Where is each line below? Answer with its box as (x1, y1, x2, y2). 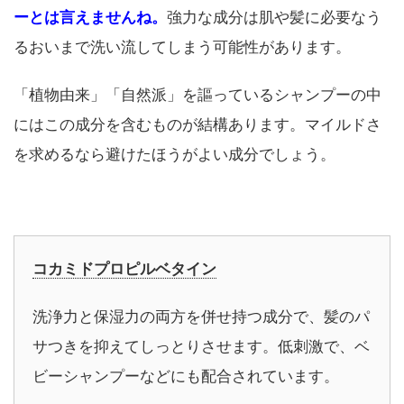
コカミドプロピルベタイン (32, 260, 216, 279)
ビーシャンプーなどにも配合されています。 (32, 367, 339, 386)
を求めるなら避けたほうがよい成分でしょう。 (14, 145, 335, 164)
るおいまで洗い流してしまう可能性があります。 (14, 38, 351, 57)
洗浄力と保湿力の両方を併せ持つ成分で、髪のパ (32, 308, 370, 326)
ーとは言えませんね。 (14, 8, 167, 27)
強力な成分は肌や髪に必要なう (167, 8, 381, 27)
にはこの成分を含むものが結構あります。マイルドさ (14, 115, 381, 134)
